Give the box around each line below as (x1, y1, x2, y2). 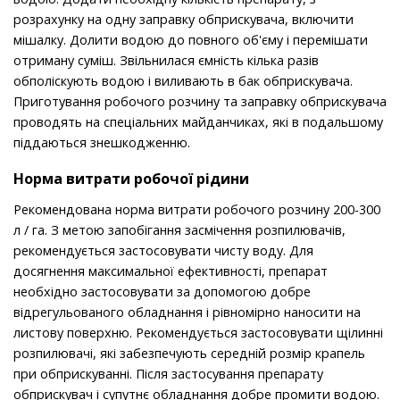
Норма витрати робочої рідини (13, 169, 249, 189)
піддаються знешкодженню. (13, 134, 190, 152)
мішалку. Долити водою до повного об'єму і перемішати (13, 31, 368, 49)
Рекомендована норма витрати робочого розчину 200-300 (13, 201, 380, 219)
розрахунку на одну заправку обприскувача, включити (13, 11, 354, 29)
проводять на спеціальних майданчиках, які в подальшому (13, 113, 383, 131)
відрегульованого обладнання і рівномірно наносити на (13, 304, 361, 321)
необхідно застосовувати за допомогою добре (13, 283, 311, 301)
